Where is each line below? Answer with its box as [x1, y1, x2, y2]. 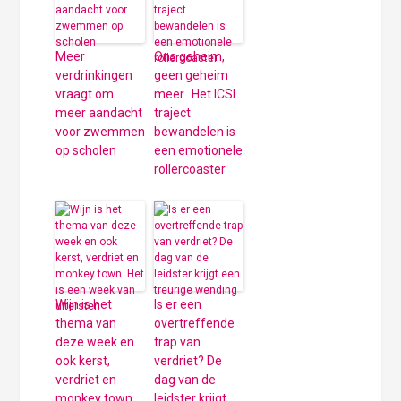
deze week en [55, 334, 135, 349]
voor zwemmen [55, 124, 146, 139]
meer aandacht [55, 105, 143, 120]
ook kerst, [55, 353, 111, 368]
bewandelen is [154, 124, 236, 139]
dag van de [154, 371, 217, 387]
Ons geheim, [154, 48, 226, 64]
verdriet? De [154, 353, 223, 368]
